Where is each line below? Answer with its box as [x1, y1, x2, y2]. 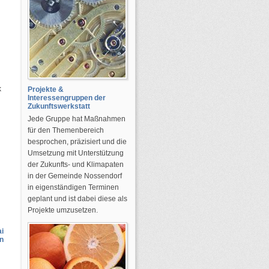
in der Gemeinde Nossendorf [28, 172, 122, 180]
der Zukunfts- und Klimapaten [28, 160, 124, 169]
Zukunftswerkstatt [28, 102, 90, 110]
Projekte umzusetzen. [28, 206, 98, 214]
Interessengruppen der [28, 94, 106, 102]
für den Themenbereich [28, 126, 104, 134]
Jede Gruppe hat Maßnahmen [28, 115, 125, 123]
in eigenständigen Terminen [28, 183, 119, 192]
